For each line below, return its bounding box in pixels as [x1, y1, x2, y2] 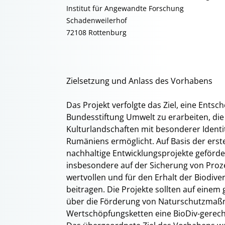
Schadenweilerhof [66, 16, 127, 25]
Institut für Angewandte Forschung [66, 4, 184, 13]
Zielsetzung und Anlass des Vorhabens [66, 75, 212, 86]
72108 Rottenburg [66, 28, 127, 37]
